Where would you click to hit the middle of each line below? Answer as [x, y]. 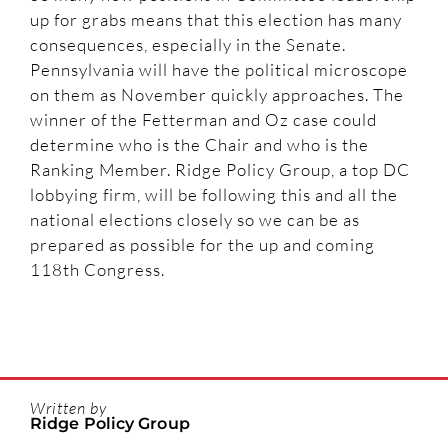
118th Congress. [99, 270]
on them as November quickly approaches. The [217, 95]
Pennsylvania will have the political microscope [219, 70]
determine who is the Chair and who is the [199, 145]
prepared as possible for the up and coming [202, 245]
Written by [68, 407]
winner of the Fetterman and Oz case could [203, 120]
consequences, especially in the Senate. [188, 45]
